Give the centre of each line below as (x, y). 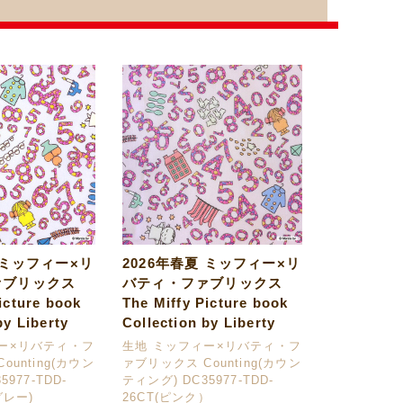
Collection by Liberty (199, 323)
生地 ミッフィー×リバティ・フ (212, 346)
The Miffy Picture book (206, 303)
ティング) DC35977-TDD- (198, 381)
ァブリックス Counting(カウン (212, 363)
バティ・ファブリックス (203, 283)
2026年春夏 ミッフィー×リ (211, 264)
